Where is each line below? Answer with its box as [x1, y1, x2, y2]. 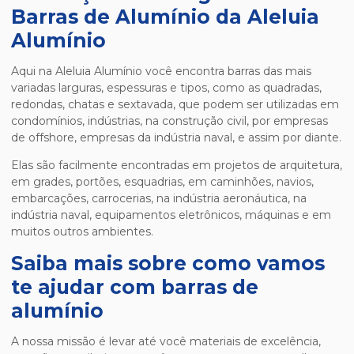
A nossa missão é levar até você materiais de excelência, [11, 334, 321, 349]
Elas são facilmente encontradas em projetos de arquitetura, [11, 158, 342, 173]
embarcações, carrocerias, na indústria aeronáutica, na [11, 191, 307, 206]
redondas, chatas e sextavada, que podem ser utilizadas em [11, 97, 339, 112]
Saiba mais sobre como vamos [11, 251, 325, 276]
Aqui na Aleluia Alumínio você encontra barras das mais [11, 64, 311, 79]
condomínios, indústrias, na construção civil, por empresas [11, 114, 328, 129]
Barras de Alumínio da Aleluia [11, 5, 319, 29]
